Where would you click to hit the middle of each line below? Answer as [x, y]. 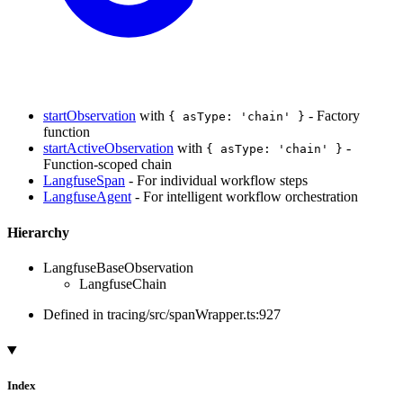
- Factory [332, 116]
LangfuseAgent [87, 197]
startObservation [90, 116]
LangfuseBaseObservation [118, 267]
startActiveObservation [108, 148]
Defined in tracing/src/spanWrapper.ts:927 [162, 314]
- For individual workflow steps [216, 181]
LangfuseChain [123, 283]
